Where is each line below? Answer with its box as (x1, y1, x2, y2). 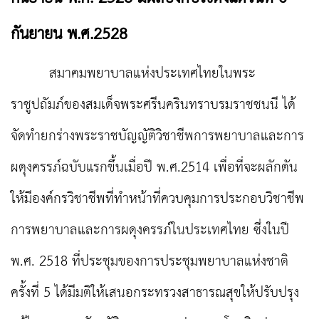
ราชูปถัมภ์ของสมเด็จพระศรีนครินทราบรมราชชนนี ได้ (11, 92, 296, 119)
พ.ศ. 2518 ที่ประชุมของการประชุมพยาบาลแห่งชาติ (11, 249, 288, 276)
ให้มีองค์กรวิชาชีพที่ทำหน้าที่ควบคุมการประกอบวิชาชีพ (11, 186, 304, 213)
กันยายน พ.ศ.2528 (11, 19, 127, 51)
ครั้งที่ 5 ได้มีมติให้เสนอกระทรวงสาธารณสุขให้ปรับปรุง (11, 280, 299, 307)
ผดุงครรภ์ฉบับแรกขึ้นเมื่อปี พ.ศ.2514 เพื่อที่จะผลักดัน (11, 155, 298, 182)
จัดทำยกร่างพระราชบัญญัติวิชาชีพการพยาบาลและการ (11, 123, 304, 150)
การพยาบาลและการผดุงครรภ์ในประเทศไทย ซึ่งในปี (11, 217, 289, 244)
